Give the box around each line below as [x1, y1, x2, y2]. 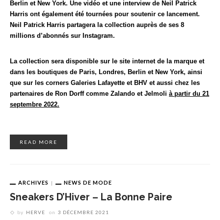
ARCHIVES [18, 179, 49, 186]
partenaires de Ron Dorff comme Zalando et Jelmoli [10, 89, 169, 97]
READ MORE [20, 138, 57, 145]
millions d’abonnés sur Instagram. [10, 31, 115, 39]
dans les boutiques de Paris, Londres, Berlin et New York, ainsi [10, 68, 202, 76]
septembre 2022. [10, 100, 59, 108]
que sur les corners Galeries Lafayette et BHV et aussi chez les [10, 79, 200, 86]
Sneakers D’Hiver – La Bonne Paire [10, 192, 172, 203]
